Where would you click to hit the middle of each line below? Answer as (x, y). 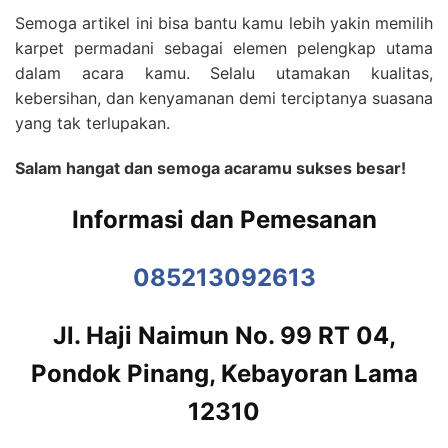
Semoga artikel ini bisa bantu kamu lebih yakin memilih (224, 22)
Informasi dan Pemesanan (224, 219)
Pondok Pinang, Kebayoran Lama (224, 373)
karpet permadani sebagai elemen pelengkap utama (224, 47)
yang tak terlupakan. (92, 122)
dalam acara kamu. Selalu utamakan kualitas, (224, 72)
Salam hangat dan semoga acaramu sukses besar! (210, 167)
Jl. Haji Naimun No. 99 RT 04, (224, 335)
